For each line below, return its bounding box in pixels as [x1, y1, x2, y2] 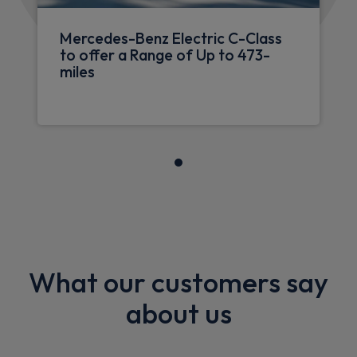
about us [125, 296, 232, 331]
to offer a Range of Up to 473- [60, 45, 270, 65]
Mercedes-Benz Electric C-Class [60, 29, 282, 49]
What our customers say [29, 265, 328, 300]
